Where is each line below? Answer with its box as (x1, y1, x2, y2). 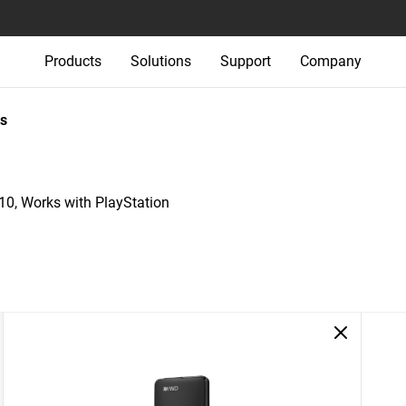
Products (44, 53, 101, 70)
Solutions (130, 53, 191, 70)
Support (220, 53, 271, 70)
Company (300, 53, 362, 70)
